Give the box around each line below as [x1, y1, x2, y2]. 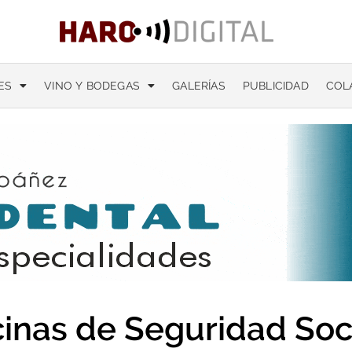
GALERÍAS [172, 79, 225, 92]
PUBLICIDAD [242, 79, 309, 92]
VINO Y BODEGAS [44, 79, 141, 92]
